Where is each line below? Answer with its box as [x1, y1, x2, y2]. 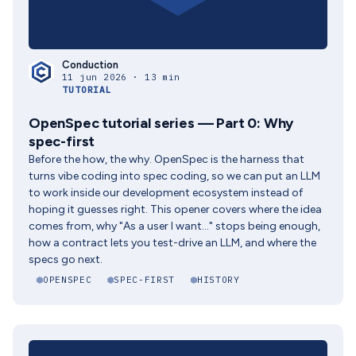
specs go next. [29, 253, 103, 266]
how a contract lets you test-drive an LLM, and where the [29, 236, 316, 250]
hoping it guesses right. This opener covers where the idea [29, 203, 322, 216]
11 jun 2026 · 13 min [62, 72, 180, 83]
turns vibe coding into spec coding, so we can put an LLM [29, 169, 320, 183]
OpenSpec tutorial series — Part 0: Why [29, 114, 294, 132]
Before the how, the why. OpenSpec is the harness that [29, 153, 304, 166]
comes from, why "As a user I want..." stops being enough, [29, 219, 320, 233]
